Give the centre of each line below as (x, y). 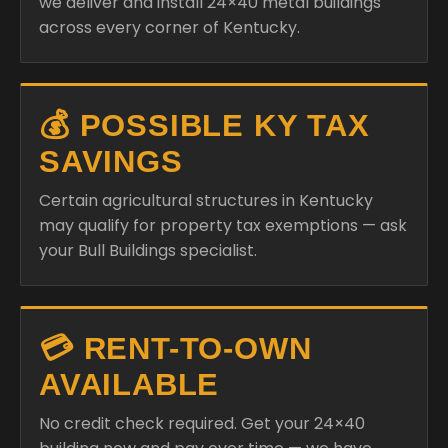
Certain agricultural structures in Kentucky (206, 200)
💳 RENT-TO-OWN (175, 348)
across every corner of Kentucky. (169, 27)
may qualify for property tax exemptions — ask (223, 225)
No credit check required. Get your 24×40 (202, 423)
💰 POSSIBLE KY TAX (204, 125)
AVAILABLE (129, 384)
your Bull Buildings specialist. (148, 250)
